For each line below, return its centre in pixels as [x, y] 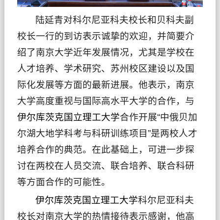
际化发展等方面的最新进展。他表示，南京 [106, 85]
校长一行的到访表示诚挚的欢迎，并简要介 [106, 36]
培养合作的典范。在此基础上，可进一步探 [106, 150]
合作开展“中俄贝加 [158, 117]
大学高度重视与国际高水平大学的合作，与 [106, 101]
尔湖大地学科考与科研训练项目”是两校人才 [107, 134]
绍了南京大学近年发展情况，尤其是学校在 [106, 53]
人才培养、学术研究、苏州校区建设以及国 [106, 69]
